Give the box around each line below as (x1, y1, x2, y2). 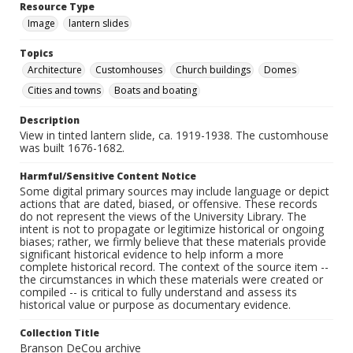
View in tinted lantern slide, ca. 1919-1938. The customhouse (20, 128, 329, 143)
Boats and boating (114, 84, 197, 98)
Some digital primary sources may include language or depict (20, 184, 329, 199)
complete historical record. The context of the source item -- (20, 259, 329, 275)
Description (20, 113, 80, 128)
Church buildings (176, 63, 251, 77)
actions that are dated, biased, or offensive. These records (20, 196, 318, 212)
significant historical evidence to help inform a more (20, 247, 284, 262)
